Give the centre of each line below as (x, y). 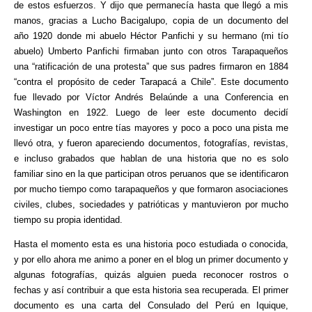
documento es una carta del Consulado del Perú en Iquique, (151, 305)
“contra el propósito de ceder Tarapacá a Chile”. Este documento (151, 81)
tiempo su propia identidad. (68, 219)
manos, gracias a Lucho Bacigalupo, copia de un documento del (151, 20)
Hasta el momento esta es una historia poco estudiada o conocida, (151, 244)
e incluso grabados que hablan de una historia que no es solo (151, 158)
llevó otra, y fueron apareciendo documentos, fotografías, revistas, (151, 143)
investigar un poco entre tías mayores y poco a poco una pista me (151, 127)
